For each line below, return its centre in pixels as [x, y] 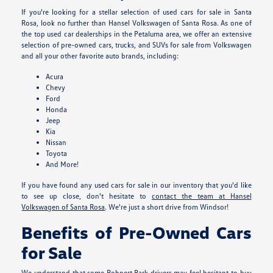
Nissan [56, 143]
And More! [62, 165]
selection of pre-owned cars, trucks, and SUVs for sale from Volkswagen [136, 45]
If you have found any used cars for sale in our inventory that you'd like [136, 185]
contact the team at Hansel [201, 196]
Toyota [57, 154]
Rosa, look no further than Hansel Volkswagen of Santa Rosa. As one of [136, 23]
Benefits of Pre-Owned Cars [136, 232]
